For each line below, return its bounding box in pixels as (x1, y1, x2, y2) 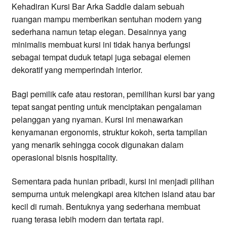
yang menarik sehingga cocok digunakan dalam (11, 138, 183, 150)
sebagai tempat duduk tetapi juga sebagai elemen (11, 51, 191, 63)
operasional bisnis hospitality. (11, 151, 118, 163)
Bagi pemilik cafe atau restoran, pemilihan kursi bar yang (11, 88, 215, 100)
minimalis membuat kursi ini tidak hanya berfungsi (11, 39, 191, 50)
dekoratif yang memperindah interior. (11, 64, 142, 75)
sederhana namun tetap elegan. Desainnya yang (11, 26, 186, 37)
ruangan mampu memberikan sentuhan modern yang (11, 13, 202, 25)
